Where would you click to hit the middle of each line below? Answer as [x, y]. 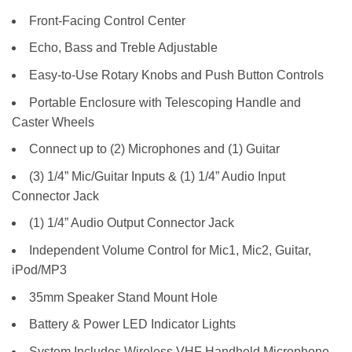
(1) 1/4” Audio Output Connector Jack [132, 223]
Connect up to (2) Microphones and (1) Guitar [154, 149]
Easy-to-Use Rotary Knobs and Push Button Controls [176, 75]
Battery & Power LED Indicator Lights [132, 324]
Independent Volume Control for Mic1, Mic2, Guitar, [170, 250]
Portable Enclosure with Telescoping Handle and [165, 102]
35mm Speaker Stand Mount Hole [123, 297]
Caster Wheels [53, 122]
